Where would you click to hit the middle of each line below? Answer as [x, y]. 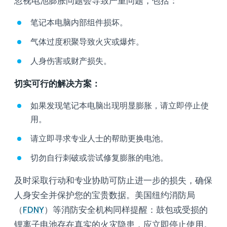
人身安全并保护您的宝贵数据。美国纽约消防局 [105, 195]
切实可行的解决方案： [57, 83]
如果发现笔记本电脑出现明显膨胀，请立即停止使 [120, 105]
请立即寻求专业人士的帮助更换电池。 [99, 138]
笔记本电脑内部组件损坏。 [79, 22]
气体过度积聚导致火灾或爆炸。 [87, 41]
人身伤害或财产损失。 [71, 61]
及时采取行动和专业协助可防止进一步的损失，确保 [113, 180]
